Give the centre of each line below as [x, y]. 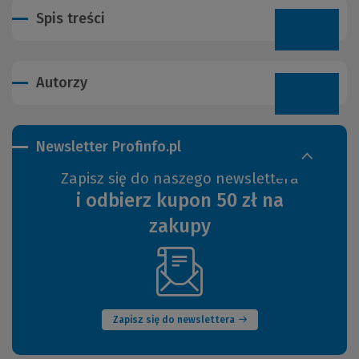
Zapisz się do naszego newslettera [179, 179]
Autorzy [62, 83]
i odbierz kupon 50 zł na [179, 201]
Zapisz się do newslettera [173, 320]
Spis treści [71, 19]
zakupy [179, 226]
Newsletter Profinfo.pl [109, 147]
